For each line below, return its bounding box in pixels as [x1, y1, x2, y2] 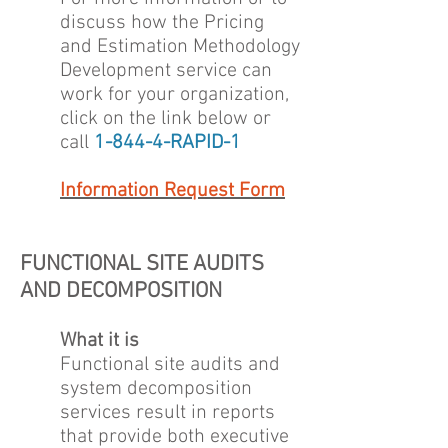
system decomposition [60, 377, 252, 401]
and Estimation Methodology [60, 35, 300, 59]
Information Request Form [60, 179, 285, 203]
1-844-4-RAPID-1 [94, 131, 241, 155]
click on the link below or [60, 107, 271, 131]
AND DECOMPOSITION [20, 278, 222, 305]
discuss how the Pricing [60, 11, 264, 35]
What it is [60, 329, 139, 353]
